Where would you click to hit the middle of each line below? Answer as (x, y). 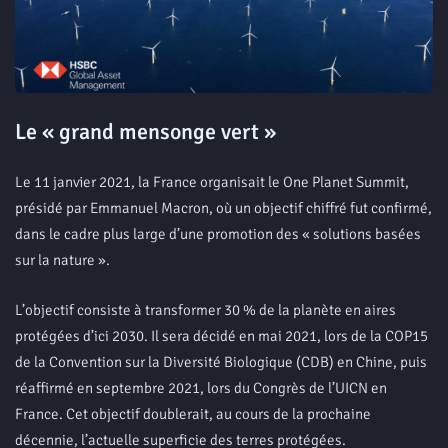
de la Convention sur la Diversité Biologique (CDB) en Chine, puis (221, 362)
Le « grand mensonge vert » (145, 131)
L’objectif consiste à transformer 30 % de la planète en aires (205, 310)
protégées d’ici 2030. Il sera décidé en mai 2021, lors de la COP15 (221, 336)
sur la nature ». (62, 260)
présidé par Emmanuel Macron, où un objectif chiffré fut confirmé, (223, 208)
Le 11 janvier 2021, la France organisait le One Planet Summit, (212, 182)
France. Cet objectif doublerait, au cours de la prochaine (193, 414)
